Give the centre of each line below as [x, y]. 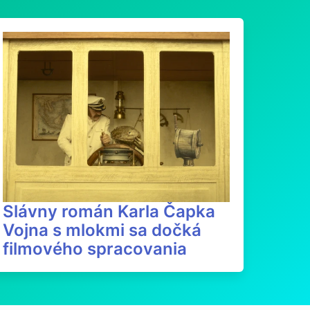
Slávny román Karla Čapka [109, 211]
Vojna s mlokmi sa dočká [102, 230]
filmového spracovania [95, 249]
